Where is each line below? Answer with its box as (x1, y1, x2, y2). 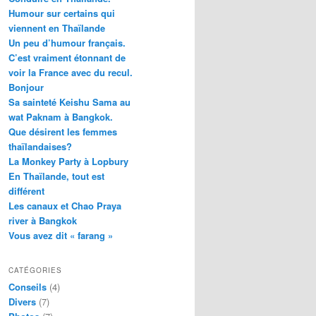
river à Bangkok (8, 213, 77, 227)
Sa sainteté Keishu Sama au (8, 95, 130, 109)
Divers (8, 295, 36, 309)
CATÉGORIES (8, 265, 62, 276)
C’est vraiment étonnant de (8, 50, 126, 64)
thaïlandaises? (8, 139, 72, 153)
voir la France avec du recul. (8, 65, 133, 79)
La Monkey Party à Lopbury (8, 154, 128, 168)
